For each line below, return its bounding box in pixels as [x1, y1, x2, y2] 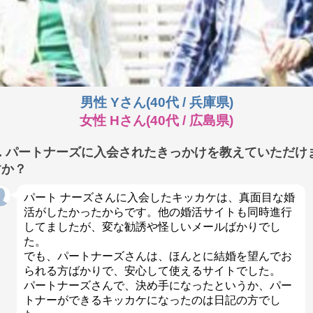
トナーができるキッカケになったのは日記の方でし [23, 294, 281, 307]
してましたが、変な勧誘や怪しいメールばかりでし [23, 221, 281, 233]
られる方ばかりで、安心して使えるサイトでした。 [23, 265, 281, 277]
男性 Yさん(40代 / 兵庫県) [80, 94, 233, 110]
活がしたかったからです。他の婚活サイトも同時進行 [23, 206, 292, 219]
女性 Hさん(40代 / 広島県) [80, 112, 233, 128]
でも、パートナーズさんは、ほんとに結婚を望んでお [23, 250, 292, 263]
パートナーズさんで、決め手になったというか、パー [23, 279, 292, 292]
